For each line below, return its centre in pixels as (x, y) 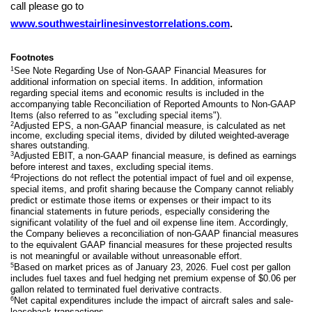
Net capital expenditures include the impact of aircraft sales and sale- (154, 301)
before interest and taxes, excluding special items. (112, 167)
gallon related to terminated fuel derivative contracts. (116, 290)
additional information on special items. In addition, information (136, 82)
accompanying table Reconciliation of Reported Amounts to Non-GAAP (153, 104)
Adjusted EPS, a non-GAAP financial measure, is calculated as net (150, 126)
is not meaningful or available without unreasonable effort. (126, 256)
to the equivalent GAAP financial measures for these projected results (151, 245)
